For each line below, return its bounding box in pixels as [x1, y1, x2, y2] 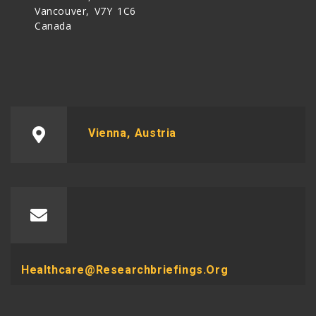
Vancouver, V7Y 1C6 [35, 4, 136, 18]
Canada [35, 18, 72, 32]
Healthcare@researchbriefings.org [21, 262, 229, 276]
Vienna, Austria [88, 126, 176, 140]
